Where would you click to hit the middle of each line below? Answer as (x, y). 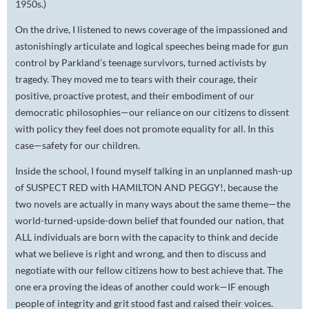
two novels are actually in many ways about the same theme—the (153, 204)
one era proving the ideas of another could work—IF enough (142, 287)
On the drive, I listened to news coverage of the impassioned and (151, 30)
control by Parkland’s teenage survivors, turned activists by (141, 63)
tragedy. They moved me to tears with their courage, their (137, 79)
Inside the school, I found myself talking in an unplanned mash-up (154, 171)
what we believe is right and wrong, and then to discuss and (141, 254)
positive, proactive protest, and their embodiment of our (135, 96)
